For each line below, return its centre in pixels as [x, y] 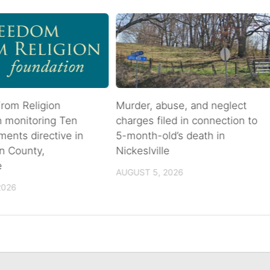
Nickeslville [143, 151]
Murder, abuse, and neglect [181, 106]
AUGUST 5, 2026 [150, 172]
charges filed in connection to [187, 121]
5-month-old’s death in [171, 136]
